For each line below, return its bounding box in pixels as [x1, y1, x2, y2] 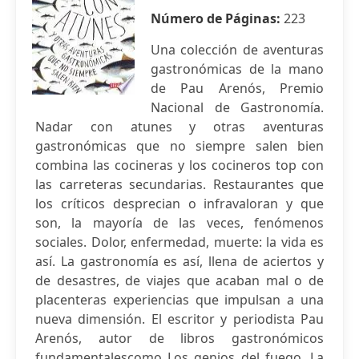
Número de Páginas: [151, 10, 284, 27]
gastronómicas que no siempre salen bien [35, 137, 324, 155]
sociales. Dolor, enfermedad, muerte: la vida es [35, 233, 324, 251]
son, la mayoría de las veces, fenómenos [35, 214, 324, 232]
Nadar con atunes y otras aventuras [35, 118, 324, 135]
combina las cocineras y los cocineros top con [35, 156, 324, 174]
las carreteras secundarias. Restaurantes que [35, 175, 324, 193]
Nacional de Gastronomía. [151, 99, 324, 116]
